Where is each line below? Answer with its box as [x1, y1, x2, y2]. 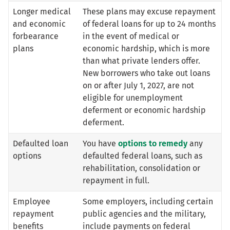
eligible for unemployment [83, 93, 183, 103]
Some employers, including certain [83, 197, 213, 207]
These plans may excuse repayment [83, 7, 216, 17]
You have [83, 139, 118, 149]
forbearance [13, 31, 59, 42]
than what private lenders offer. [83, 56, 200, 66]
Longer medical [13, 7, 71, 17]
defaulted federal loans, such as [83, 151, 202, 161]
